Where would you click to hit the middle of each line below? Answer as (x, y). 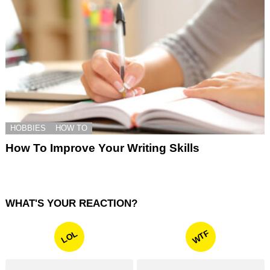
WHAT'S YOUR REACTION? (71, 203)
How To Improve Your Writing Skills (102, 148)
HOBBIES (28, 128)
